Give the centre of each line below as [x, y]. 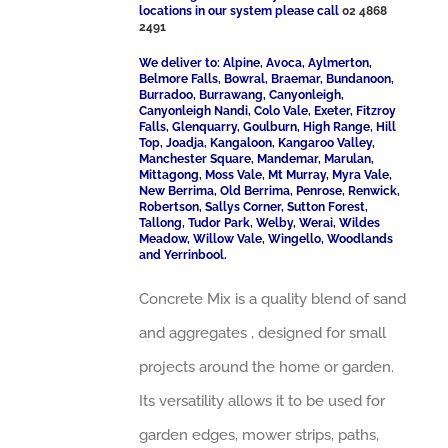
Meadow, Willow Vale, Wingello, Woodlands [266, 239]
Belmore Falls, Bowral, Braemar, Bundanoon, [267, 79]
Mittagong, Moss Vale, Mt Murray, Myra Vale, [266, 175]
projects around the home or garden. [267, 367]
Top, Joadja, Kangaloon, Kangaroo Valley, [257, 143]
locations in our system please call [241, 11]
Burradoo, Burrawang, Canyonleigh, [242, 95]
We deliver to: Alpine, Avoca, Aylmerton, [256, 63]
